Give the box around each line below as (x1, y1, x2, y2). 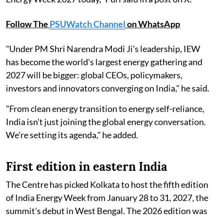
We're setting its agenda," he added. (6, 129, 138, 141)
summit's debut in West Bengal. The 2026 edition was (6, 205, 207, 217)
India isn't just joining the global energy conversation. (6, 116, 206, 127)
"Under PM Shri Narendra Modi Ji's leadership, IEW (6, 43, 200, 54)
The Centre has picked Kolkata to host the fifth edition (6, 179, 208, 190)
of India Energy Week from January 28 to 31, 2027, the (6, 192, 208, 203)
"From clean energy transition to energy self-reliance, (6, 103, 204, 114)
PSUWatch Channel (50, 18, 126, 30)
